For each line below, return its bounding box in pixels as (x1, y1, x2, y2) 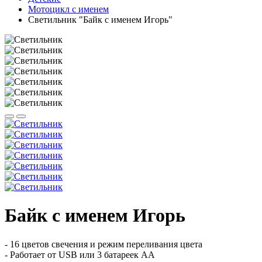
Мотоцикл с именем (28, 4, 109, 14)
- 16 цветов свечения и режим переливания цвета (5, 239, 202, 249)
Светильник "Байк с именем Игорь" (28, 15, 173, 25)
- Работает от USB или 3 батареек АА (5, 249, 155, 260)
